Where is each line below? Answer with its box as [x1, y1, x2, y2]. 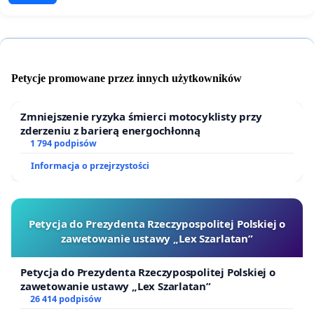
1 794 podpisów [29, 137, 97, 149]
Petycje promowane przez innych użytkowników [11, 71, 242, 84]
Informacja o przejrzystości [31, 159, 149, 172]
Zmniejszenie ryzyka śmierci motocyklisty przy [20, 109, 262, 123]
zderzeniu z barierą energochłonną [20, 123, 201, 137]
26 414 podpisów [29, 292, 102, 305]
